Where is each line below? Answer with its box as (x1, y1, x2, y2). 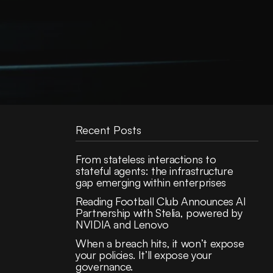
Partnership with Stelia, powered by (76, 206, 243, 219)
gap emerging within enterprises (76, 175, 226, 189)
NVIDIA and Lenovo (76, 218, 169, 231)
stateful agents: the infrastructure (76, 164, 233, 177)
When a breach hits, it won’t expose (76, 236, 244, 250)
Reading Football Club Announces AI (76, 194, 246, 208)
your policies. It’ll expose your (76, 248, 212, 261)
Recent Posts (76, 123, 141, 136)
